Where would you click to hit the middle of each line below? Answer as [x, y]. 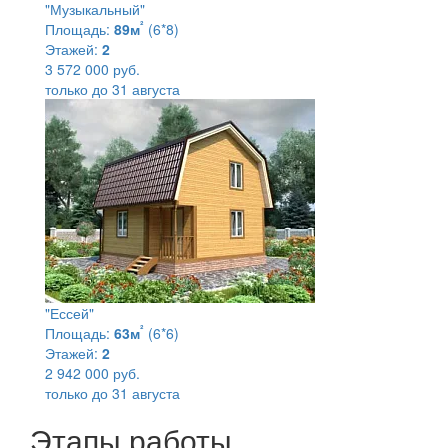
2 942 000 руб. [92, 372]
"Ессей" [69, 312]
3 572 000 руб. [92, 68]
